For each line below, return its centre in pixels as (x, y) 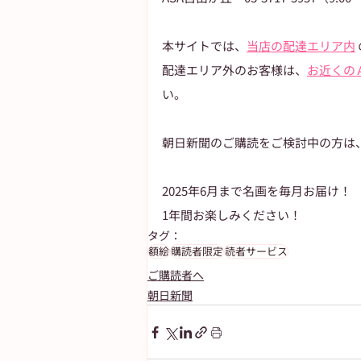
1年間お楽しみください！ (232, 215)
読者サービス (256, 251)
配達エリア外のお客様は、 (234, 70)
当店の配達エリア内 (301, 46)
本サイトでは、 (204, 46)
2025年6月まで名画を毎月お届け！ (257, 191)
